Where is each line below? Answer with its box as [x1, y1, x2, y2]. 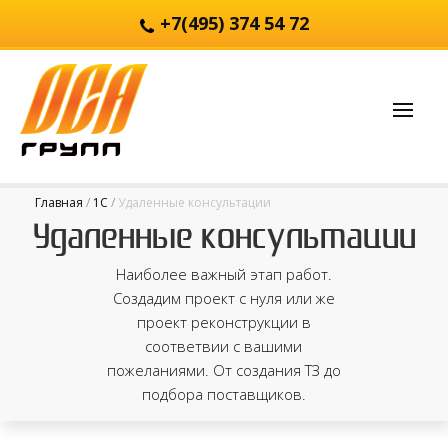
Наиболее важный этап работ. [115, 264, 332, 284]
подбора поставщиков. [141, 384, 306, 404]
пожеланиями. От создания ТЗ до [106, 360, 341, 380]
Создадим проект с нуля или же [112, 288, 335, 308]
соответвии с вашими [145, 336, 303, 356]
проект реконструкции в [136, 312, 311, 332]
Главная [35, 194, 83, 211]
